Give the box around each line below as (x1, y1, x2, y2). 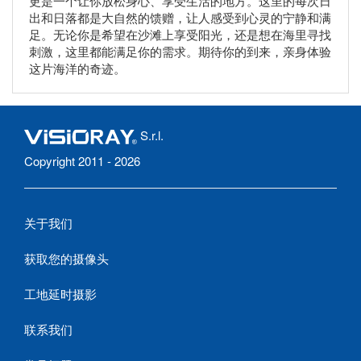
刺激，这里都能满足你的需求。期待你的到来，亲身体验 (29, 43, 331, 60)
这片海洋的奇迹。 (29, 60, 126, 77)
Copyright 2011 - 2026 (24, 152, 140, 170)
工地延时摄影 (24, 285, 97, 303)
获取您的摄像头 (24, 250, 109, 268)
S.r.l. (137, 127, 164, 144)
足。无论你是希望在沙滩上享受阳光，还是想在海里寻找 (29, 26, 331, 44)
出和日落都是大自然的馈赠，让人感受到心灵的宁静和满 (29, 9, 331, 27)
